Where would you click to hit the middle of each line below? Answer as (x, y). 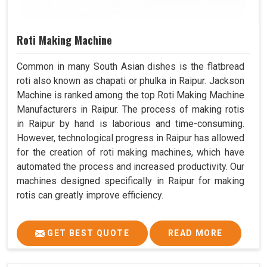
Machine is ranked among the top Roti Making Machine (131, 95)
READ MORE (195, 233)
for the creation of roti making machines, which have (131, 152)
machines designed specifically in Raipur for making (131, 181)
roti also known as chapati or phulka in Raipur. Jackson (131, 80)
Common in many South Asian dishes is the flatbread (131, 66)
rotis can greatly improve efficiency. (90, 195)
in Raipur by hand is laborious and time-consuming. (131, 123)
